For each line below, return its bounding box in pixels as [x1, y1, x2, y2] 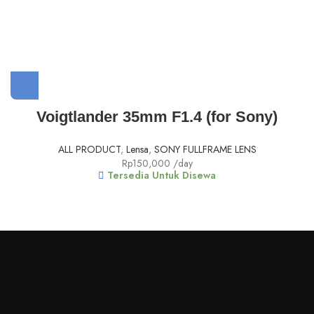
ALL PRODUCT [57, 142, 121, 157]
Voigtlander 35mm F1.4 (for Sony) [36, 108, 278, 126]
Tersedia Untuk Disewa [107, 168, 216, 183]
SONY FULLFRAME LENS [153, 142, 257, 157]
